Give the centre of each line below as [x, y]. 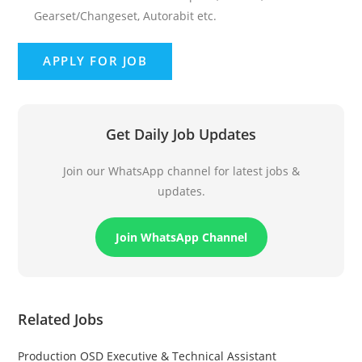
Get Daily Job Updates [181, 134]
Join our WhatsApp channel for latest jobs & [181, 170]
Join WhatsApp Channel [181, 237]
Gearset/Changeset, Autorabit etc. [126, 15]
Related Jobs [61, 319]
